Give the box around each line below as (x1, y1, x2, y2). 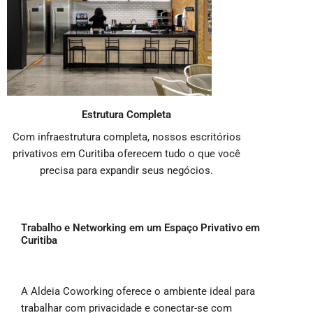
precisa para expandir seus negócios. (40, 163, 214, 177)
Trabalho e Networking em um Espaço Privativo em (21, 221, 260, 234)
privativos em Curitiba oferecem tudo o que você (13, 147, 241, 160)
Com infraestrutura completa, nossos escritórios (12, 130, 241, 143)
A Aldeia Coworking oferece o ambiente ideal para (21, 284, 255, 298)
